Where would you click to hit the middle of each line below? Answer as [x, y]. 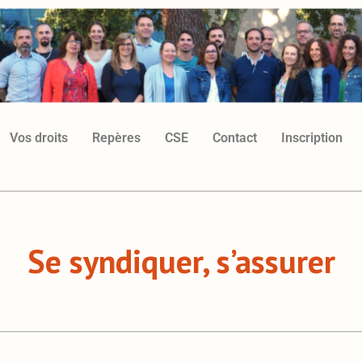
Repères [116, 138]
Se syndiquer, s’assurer [181, 261]
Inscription [312, 138]
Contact [235, 138]
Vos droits [39, 138]
